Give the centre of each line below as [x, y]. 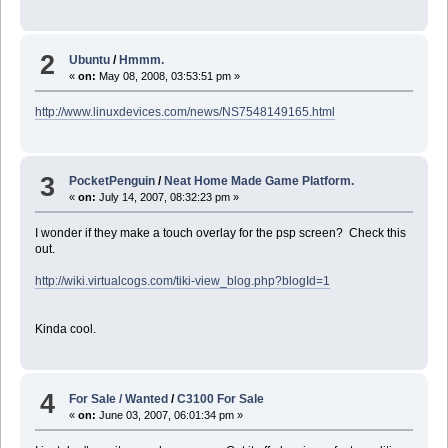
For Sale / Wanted [119, 398]
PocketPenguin [112, 181]
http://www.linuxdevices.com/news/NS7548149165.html [184, 111]
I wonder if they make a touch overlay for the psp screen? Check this [220, 233]
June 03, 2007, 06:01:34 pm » [170, 414]
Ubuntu [90, 59]
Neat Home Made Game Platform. [259, 181]
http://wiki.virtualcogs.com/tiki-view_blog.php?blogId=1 [182, 281]
